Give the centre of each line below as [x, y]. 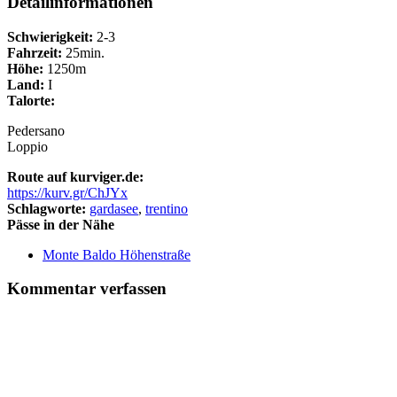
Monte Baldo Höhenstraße [117, 254]
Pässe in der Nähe [61, 224]
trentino [167, 208]
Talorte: [31, 100]
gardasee [114, 208]
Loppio [27, 146]
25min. [83, 52]
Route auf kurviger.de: [75, 176]
